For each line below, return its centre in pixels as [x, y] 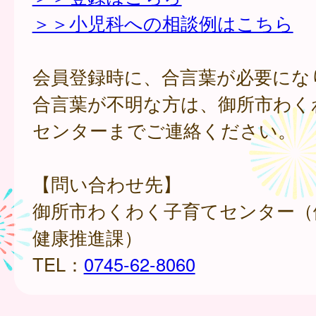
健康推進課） [87, 237]
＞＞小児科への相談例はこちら [163, 22]
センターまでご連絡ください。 [164, 129]
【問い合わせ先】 [107, 183]
